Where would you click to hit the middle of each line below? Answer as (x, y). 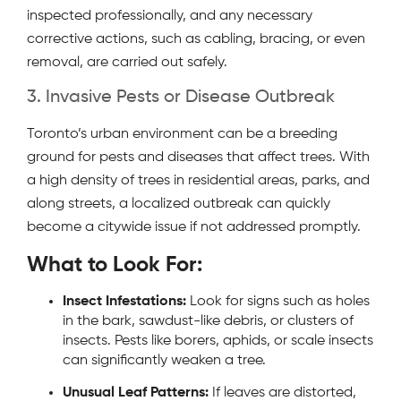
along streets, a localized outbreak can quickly (179, 205)
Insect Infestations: (124, 301)
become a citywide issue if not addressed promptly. (194, 228)
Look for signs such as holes (278, 301)
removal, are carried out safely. (127, 62)
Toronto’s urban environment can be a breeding (182, 135)
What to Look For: (115, 264)
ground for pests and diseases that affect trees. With (198, 158)
